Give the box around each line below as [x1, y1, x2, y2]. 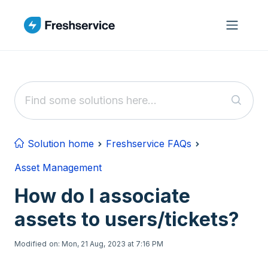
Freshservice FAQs [106, 138, 191, 150]
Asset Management [14, 162, 102, 173]
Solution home [25, 138, 94, 150]
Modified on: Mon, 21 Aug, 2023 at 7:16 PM [14, 239, 164, 248]
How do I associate [14, 184, 190, 208]
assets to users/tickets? [14, 208, 239, 231]
